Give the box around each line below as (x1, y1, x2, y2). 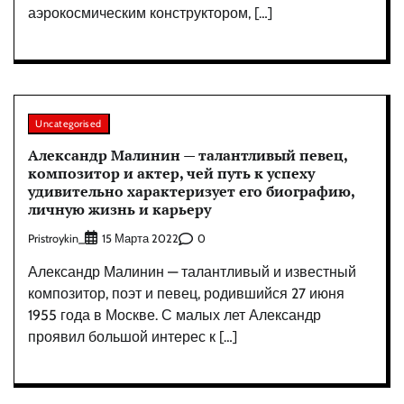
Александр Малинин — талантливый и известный (28, 263, 356, 281)
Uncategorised (35, 116, 102, 130)
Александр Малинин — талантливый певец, (28, 145, 348, 166)
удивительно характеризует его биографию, (28, 181, 355, 202)
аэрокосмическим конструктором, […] (28, 4, 272, 22)
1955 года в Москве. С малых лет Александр (28, 307, 321, 325)
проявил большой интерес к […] (28, 328, 237, 346)
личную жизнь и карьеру (28, 199, 211, 220)
